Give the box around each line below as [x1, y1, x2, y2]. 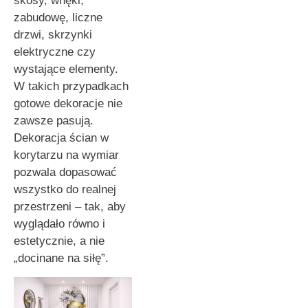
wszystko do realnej [14, 183, 116, 197]
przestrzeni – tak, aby [14, 200, 126, 214]
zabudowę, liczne [14, 11, 102, 25]
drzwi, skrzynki [14, 28, 92, 42]
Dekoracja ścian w [14, 131, 109, 145]
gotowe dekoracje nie [14, 97, 122, 111]
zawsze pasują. [14, 114, 93, 128]
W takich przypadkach [14, 80, 129, 93]
